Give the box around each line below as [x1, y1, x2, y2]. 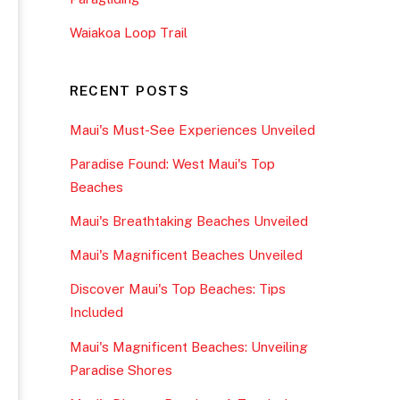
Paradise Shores [69, 362, 172, 378]
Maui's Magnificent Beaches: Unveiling [69, 338, 308, 354]
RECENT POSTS [69, 83, 190, 99]
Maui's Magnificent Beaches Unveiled [69, 247, 303, 263]
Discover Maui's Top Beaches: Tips [69, 281, 286, 297]
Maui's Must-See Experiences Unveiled [69, 121, 315, 137]
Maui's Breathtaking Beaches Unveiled [69, 213, 308, 229]
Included [69, 304, 123, 321]
